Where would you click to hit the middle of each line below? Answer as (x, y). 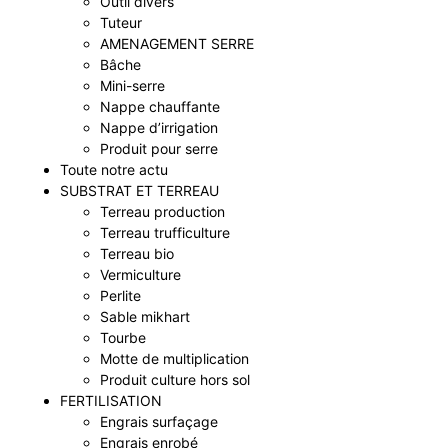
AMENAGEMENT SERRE (177, 43)
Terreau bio (137, 253)
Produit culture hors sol (175, 379)
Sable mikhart (145, 316)
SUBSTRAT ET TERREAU (139, 190)
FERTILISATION (111, 400)
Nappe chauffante (160, 106)
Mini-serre (132, 85)
